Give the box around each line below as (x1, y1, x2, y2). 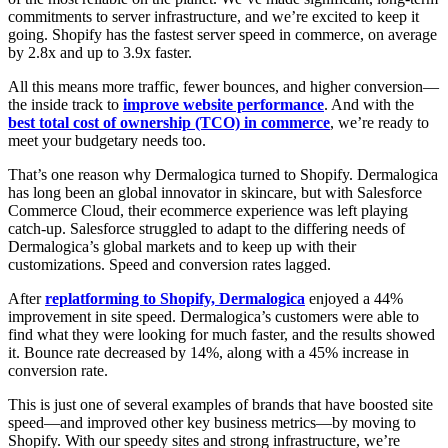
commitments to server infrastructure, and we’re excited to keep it (8, 8, 419, 26)
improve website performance (123, 96, 324, 114)
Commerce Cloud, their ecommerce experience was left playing (8, 202, 408, 220)
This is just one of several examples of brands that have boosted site (8, 396, 433, 414)
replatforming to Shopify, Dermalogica (45, 290, 305, 308)
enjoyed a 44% (305, 290, 403, 308)
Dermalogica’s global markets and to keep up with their (8, 238, 356, 256)
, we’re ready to (330, 114, 429, 132)
